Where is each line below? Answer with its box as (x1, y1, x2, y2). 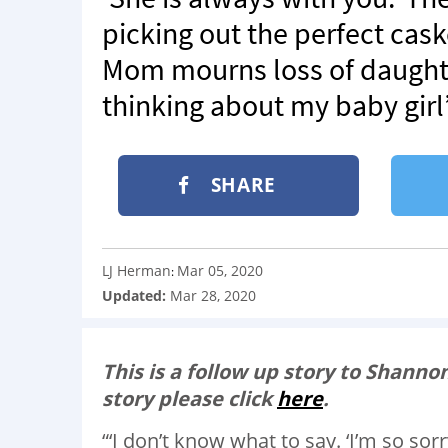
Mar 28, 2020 (170, 285, 256, 305)
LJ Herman (102, 260, 171, 280)
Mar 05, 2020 (177, 260, 263, 280)
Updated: (102, 285, 170, 305)
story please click (102, 384, 277, 412)
